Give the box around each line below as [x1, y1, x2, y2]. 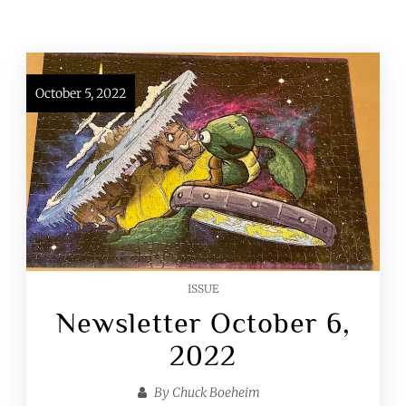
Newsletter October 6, [55, 306, 351, 340]
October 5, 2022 [35, 85, 127, 102]
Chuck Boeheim [171, 384, 260, 401]
